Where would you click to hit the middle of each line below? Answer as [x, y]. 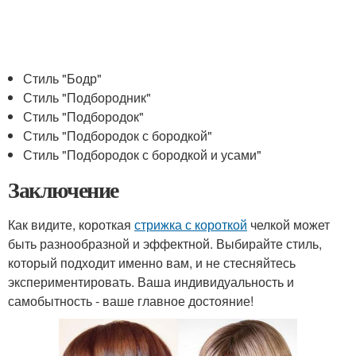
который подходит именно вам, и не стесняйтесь [152, 263]
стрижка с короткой [191, 224]
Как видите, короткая [71, 224]
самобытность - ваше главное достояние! [131, 301]
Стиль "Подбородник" [87, 97]
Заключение [63, 190]
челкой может [288, 224]
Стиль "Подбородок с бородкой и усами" [143, 155]
